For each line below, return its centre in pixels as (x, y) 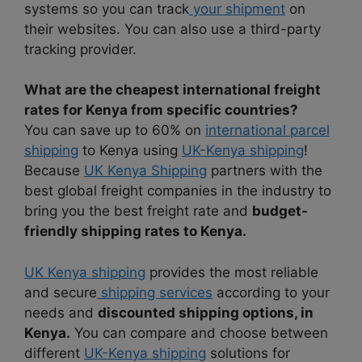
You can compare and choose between (199, 333)
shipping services (155, 292)
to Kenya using (130, 151)
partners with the (265, 171)
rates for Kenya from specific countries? (161, 110)
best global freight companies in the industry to (178, 191)
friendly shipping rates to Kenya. (135, 232)
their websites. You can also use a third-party (173, 29)
